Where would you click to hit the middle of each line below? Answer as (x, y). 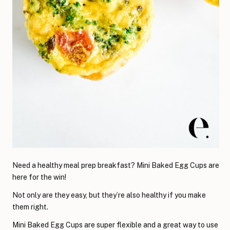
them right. (30, 207)
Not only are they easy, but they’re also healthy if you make (109, 195)
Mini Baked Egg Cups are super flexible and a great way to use (115, 225)
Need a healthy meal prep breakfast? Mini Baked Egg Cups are (116, 165)
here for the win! (39, 177)
